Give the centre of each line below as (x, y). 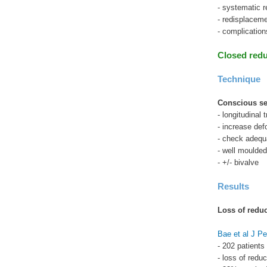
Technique (239, 79)
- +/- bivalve (238, 163)
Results (233, 187)
